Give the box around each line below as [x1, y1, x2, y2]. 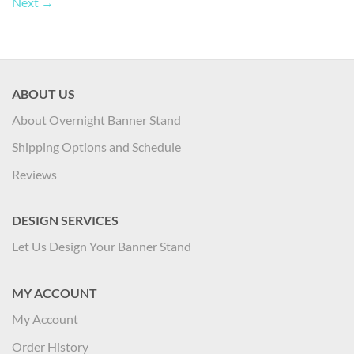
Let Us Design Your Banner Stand [12, 239, 191, 254]
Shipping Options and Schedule [12, 139, 181, 155]
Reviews [12, 166, 57, 182]
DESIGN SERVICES [12, 213, 119, 228]
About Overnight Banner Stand [12, 111, 181, 127]
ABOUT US [12, 85, 75, 101]
